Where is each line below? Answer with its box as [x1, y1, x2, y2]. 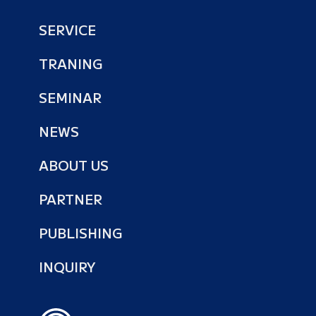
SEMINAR [39, 87, 102, 107]
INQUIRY [39, 257, 96, 276]
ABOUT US [39, 155, 109, 175]
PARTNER [39, 189, 102, 209]
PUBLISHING [39, 223, 123, 243]
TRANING [39, 54, 103, 73]
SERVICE [39, 20, 96, 39]
